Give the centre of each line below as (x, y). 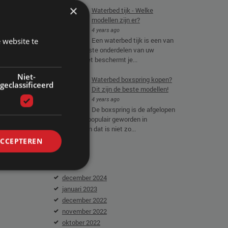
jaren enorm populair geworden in (99, 119)
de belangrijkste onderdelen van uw (103, 50)
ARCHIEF (64, 157)
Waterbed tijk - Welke (122, 10)
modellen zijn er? (116, 20)
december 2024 (84, 178)
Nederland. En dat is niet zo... (94, 129)
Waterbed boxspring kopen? (132, 79)
